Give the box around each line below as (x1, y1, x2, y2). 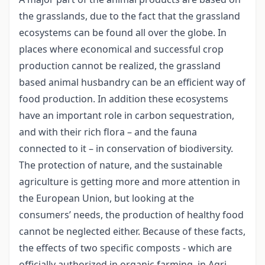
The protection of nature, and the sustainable (19, 159, 222, 172)
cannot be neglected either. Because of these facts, (19, 225, 245, 238)
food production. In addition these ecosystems (19, 92, 228, 106)
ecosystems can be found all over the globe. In (19, 26, 227, 40)
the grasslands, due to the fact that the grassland (19, 9, 240, 23)
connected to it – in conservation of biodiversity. (19, 142, 233, 156)
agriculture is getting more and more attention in (19, 175, 240, 189)
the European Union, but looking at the (19, 192, 194, 205)
